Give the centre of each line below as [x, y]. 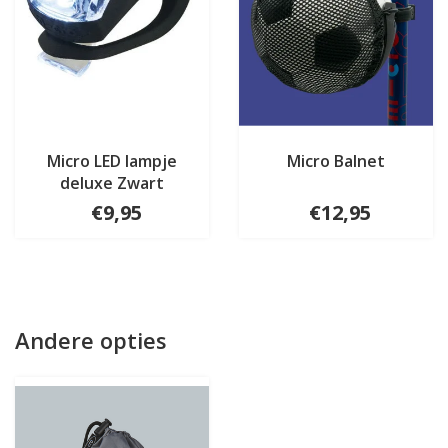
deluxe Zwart [112, 183]
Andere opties [91, 340]
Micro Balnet [336, 161]
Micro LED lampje [112, 161]
